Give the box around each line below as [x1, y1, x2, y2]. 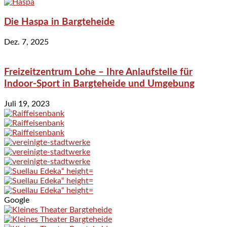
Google [4, 196, 29, 204]
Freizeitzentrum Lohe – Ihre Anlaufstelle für [4, 67, 193, 77]
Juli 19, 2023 [4, 99, 50, 108]
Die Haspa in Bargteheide [4, 17, 115, 27]
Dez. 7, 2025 [4, 38, 49, 47]
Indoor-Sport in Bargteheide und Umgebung [4, 79, 195, 89]
